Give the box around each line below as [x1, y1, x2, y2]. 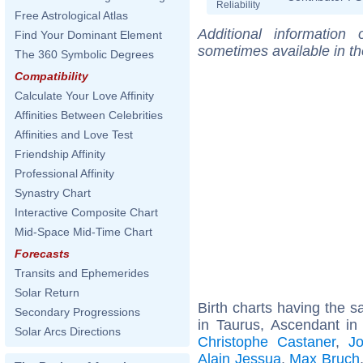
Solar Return [15, 286, 79, 299]
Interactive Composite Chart [15, 206, 158, 219]
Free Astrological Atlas [15, 9, 128, 22]
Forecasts [15, 247, 70, 260]
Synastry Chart [15, 186, 91, 199]
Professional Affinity [15, 167, 114, 180]
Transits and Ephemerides [15, 267, 149, 280]
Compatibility [15, 70, 88, 83]
